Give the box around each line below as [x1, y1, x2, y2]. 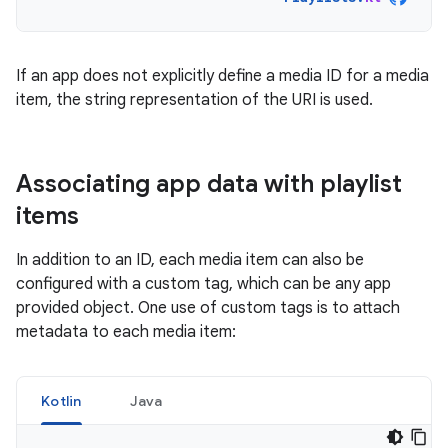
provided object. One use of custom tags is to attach [16, 298, 400, 318]
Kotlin [41, 392, 82, 410]
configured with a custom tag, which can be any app [16, 274, 391, 294]
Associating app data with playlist [16, 169, 402, 199]
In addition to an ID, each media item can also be [16, 250, 364, 270]
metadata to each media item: [16, 322, 236, 342]
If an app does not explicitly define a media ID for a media [16, 66, 429, 86]
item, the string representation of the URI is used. [16, 90, 373, 110]
